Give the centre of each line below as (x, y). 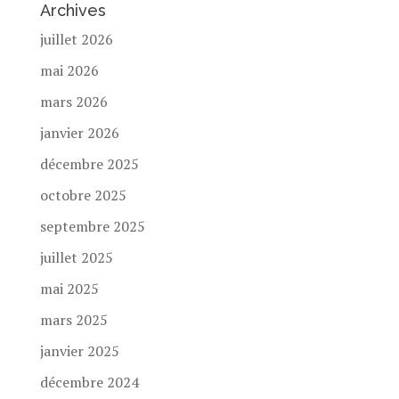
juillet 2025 (76, 258)
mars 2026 (73, 102)
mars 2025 (73, 320)
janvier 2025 (79, 351)
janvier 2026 (79, 133)
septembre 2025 (92, 227)
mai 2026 (69, 71)
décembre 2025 (89, 164)
